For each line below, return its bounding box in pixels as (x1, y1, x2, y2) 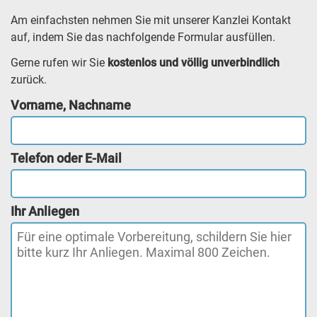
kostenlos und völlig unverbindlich (108, 55, 279, 69)
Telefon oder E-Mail (11, 150, 122, 166)
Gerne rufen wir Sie (11, 55, 108, 69)
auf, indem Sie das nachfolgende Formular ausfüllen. (11, 30, 275, 44)
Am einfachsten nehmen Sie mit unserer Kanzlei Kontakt (11, 13, 291, 27)
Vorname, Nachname (11, 97, 131, 113)
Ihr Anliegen (11, 203, 79, 219)
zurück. (11, 72, 47, 86)
